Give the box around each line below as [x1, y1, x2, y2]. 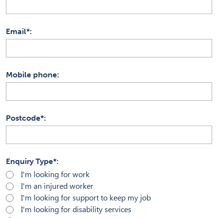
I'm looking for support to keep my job [21, 193, 151, 202]
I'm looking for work [21, 169, 90, 179]
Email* [6, 26, 30, 36]
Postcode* [6, 113, 44, 123]
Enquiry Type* [6, 156, 56, 166]
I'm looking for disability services [21, 204, 131, 214]
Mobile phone [6, 70, 57, 79]
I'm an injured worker [21, 181, 93, 191]
